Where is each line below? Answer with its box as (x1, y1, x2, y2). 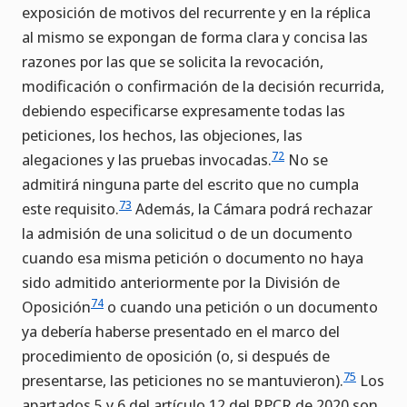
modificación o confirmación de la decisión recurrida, (22, 75, 384, 97)
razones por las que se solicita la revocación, (22, 51, 323, 73)
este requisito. (22, 198, 119, 220)
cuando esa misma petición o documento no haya (22, 247, 363, 269)
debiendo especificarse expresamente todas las (22, 100, 345, 122)
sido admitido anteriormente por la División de (22, 272, 340, 293)
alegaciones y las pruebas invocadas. (22, 149, 272, 171)
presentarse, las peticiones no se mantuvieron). (22, 370, 343, 392)
